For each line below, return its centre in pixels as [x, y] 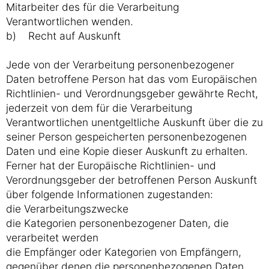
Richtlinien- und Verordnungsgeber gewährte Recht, [132, 93]
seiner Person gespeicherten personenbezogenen [126, 137]
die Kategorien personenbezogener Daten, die [117, 223]
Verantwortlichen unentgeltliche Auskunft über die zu [134, 122]
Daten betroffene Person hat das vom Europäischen [131, 79]
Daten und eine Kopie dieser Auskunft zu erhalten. [127, 151]
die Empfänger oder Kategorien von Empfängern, [124, 252]
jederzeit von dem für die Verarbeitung [99, 108]
